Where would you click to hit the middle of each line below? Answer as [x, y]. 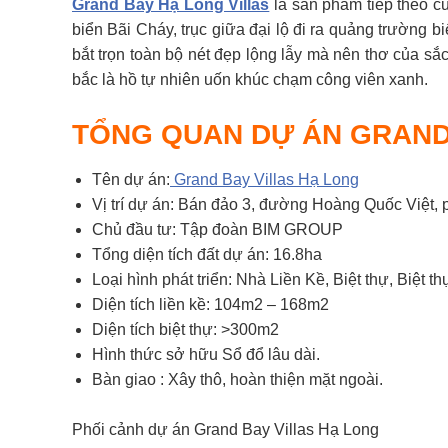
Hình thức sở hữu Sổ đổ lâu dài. [206, 354]
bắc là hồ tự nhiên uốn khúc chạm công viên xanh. [250, 79]
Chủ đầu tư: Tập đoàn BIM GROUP [217, 229]
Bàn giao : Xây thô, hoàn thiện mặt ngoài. [237, 379]
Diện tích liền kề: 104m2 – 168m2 [210, 304]
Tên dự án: [131, 179]
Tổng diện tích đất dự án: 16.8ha [207, 254]
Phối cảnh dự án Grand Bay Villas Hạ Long [225, 429]
